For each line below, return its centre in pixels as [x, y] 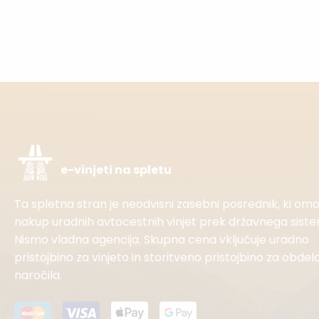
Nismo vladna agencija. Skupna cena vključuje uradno [162, 240]
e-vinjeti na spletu [116, 170]
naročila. [38, 275]
